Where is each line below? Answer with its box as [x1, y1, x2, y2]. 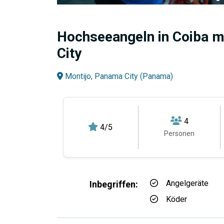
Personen [164, 129, 195, 137]
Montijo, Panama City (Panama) [63, 71, 173, 81]
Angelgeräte [166, 178, 208, 188]
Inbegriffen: [89, 179, 138, 189]
